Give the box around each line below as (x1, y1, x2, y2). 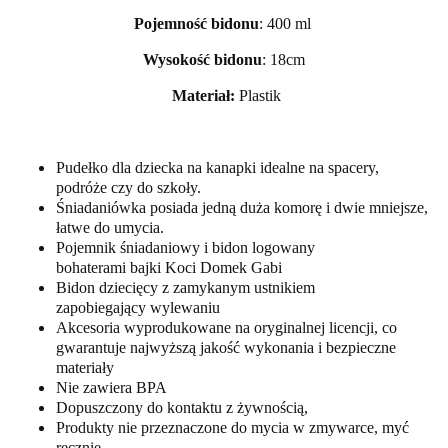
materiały (56, 358, 114, 376)
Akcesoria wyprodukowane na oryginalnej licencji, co (56, 318, 397, 336)
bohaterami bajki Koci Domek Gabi (56, 258, 282, 276)
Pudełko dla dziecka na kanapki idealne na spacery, (56, 158, 379, 176)
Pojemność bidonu (133, 14, 259, 32)
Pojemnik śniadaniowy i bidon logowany (56, 238, 315, 256)
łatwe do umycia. (56, 218, 164, 236)
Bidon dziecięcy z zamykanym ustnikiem (56, 278, 315, 296)
